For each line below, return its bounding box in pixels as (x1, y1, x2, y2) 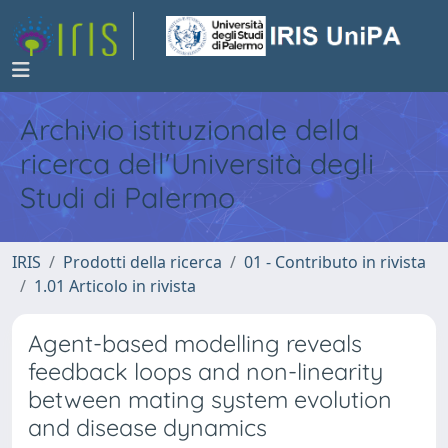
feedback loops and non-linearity (28, 357, 383, 386)
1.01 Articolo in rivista (34, 275, 196, 297)
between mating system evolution (28, 385, 392, 414)
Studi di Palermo (20, 179, 235, 215)
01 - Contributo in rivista (244, 251, 426, 273)
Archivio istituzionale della (20, 111, 359, 147)
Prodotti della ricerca (63, 251, 222, 273)
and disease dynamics (28, 413, 267, 442)
